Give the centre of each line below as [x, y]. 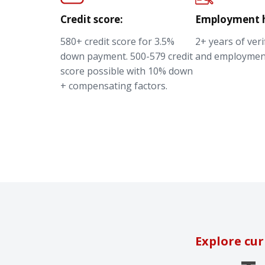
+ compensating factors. [114, 85]
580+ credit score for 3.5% [117, 41]
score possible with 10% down [127, 71]
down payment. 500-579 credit [127, 56]
